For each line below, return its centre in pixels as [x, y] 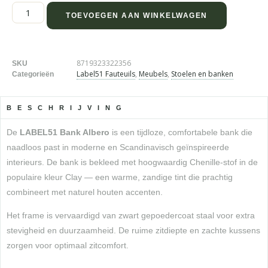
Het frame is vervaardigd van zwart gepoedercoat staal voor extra [131, 216]
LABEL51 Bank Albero [65, 132]
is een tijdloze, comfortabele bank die [181, 132]
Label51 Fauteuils [106, 74]
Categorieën [33, 74]
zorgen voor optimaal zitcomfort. [68, 246]
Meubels [153, 74]
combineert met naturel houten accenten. [85, 192]
